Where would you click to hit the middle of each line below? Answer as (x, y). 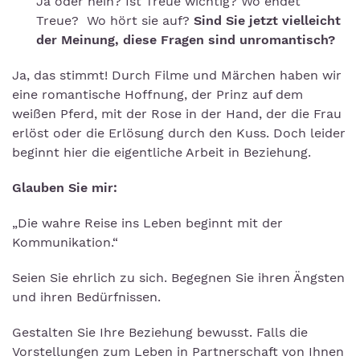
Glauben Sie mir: (65, 188)
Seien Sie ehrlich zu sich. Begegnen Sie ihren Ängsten (178, 278)
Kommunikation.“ (65, 243)
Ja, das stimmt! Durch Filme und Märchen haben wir (177, 76)
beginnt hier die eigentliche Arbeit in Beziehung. (164, 153)
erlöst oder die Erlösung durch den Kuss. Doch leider (179, 133)
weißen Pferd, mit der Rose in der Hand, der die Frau (177, 114)
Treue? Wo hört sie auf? (115, 21)
